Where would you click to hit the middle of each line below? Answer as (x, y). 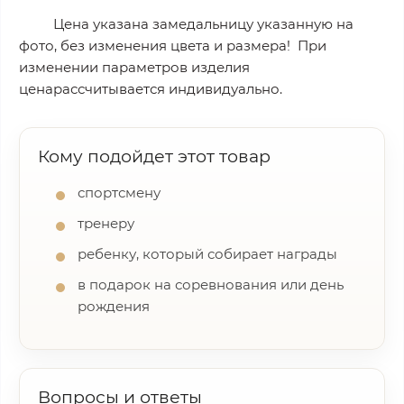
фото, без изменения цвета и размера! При (173, 46)
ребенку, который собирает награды (207, 254)
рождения (114, 306)
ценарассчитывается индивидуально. (151, 89)
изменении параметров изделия (134, 67)
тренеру (106, 223)
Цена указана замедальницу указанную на (203, 24)
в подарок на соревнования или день (211, 285)
